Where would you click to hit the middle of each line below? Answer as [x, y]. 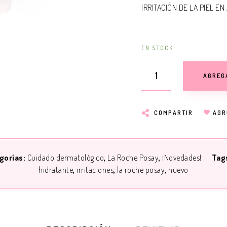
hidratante [56, 170]
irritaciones [95, 170]
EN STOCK [158, 48]
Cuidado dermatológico [65, 158]
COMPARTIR [174, 113]
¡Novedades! [182, 158]
